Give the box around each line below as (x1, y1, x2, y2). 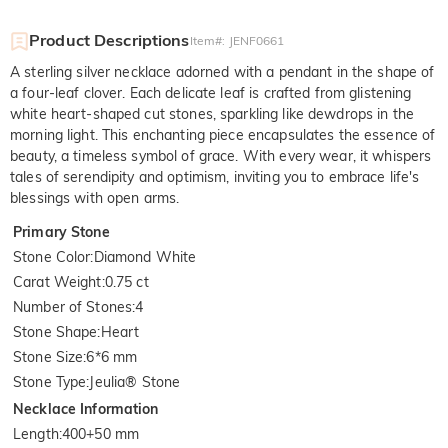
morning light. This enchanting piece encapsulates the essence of (10, 126, 436, 145)
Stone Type (13, 373, 87, 392)
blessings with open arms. (10, 189, 180, 208)
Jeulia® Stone (89, 373, 181, 392)
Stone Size (13, 348, 84, 367)
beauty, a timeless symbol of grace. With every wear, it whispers (10, 147, 432, 166)
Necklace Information (13, 400, 159, 419)
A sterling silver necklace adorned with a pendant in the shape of (10, 63, 435, 82)
